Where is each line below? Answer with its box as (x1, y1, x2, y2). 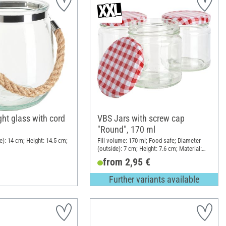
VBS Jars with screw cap (97, 113, 185, 124)
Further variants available (108, 174, 199, 185)
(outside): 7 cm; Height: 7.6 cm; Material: (97, 145, 202, 153)
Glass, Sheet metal (97, 153, 146, 161)
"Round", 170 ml (97, 124, 155, 135)
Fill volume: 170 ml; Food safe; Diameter (97, 137, 201, 145)
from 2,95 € (102, 156, 150, 168)
